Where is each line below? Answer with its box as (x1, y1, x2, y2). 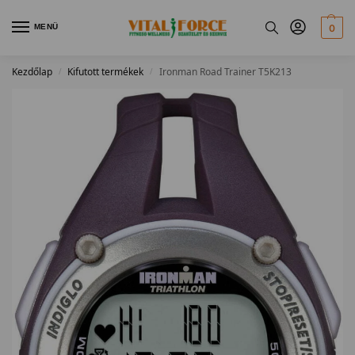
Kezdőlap (12, 65, 52, 78)
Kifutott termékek (67, 65, 144, 78)
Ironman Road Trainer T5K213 (158, 65, 292, 78)
